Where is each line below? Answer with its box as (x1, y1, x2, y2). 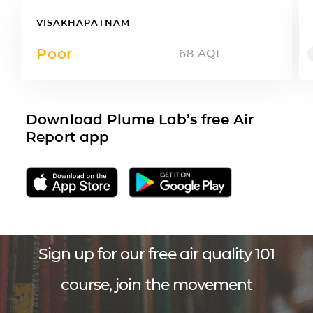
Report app (26, 128, 109, 145)
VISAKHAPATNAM (36, 16, 130, 28)
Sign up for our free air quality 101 (38, 244, 275, 263)
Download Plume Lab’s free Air (26, 110, 254, 128)
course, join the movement (60, 275, 253, 294)
